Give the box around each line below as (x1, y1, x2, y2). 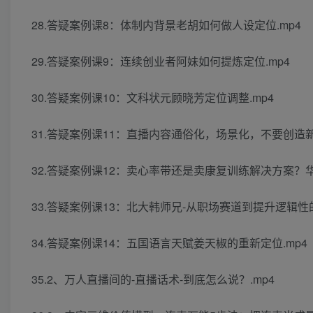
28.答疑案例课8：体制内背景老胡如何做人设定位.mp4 (31, 17, 301, 34)
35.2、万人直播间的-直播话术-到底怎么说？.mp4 (31, 271, 275, 288)
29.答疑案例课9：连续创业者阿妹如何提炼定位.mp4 (31, 53, 290, 70)
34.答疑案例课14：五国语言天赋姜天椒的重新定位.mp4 (31, 235, 307, 252)
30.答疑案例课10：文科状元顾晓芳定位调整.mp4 (31, 89, 274, 106)
